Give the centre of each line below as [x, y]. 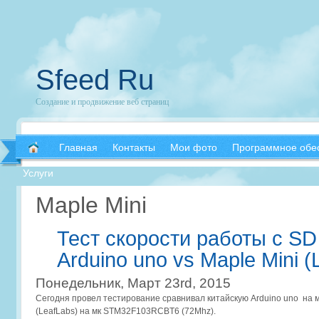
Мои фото [194, 147]
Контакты [134, 147]
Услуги [38, 173]
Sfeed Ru [95, 80]
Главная [78, 147]
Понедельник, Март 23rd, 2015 [133, 283]
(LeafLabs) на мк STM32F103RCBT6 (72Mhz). [126, 311]
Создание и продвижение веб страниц [102, 101]
